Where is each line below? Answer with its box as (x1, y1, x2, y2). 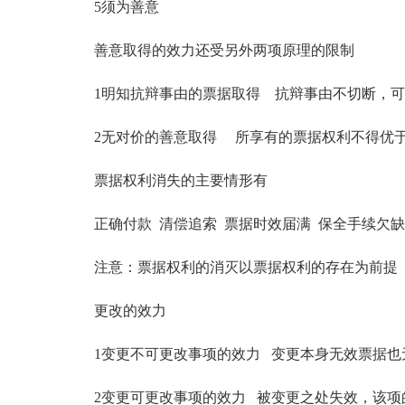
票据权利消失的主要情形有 (65, 173, 268, 188)
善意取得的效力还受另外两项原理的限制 (65, 42, 354, 58)
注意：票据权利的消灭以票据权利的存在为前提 (65, 259, 398, 275)
